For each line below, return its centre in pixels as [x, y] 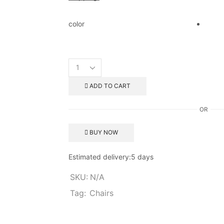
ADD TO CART [110, 86]
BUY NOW [103, 132]
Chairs [101, 193]
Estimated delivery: [100, 156]
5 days [142, 156]
